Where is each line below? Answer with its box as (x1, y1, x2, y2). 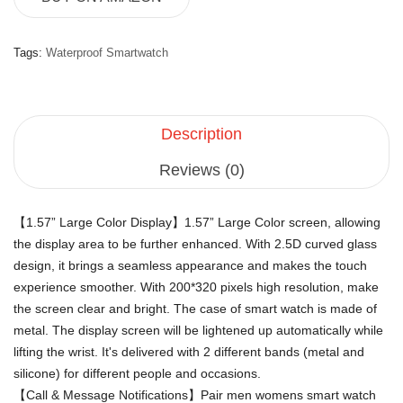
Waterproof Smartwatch (46, 45, 168, 59)
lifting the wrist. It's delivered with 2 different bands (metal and (13, 344, 364, 359)
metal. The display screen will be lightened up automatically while (13, 322, 383, 337)
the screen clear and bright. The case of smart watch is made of (13, 300, 377, 316)
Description (161, 124, 242, 143)
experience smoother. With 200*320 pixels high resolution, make (13, 279, 379, 294)
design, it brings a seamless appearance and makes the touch (13, 257, 367, 273)
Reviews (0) (158, 160, 245, 179)
